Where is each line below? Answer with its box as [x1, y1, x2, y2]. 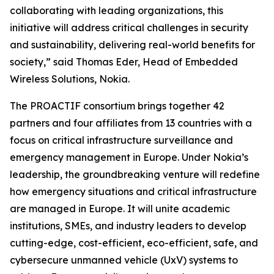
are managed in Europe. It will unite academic [10, 202, 230, 215]
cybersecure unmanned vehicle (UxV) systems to [10, 254, 238, 266]
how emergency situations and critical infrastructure [10, 185, 257, 198]
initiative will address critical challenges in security [10, 21, 248, 34]
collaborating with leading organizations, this [10, 4, 223, 17]
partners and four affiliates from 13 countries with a [10, 117, 252, 129]
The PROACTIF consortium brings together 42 [10, 100, 224, 112]
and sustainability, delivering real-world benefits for [10, 39, 255, 51]
